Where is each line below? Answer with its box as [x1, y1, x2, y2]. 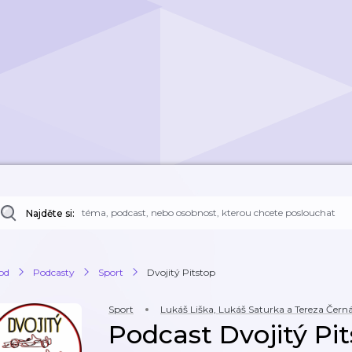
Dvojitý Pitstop [147, 266, 215, 278]
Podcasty [33, 266, 75, 278]
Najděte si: [26, 207, 75, 219]
